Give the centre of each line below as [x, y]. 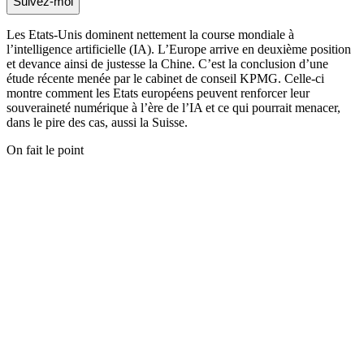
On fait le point [45, 149]
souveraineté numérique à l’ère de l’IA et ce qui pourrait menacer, [173, 107]
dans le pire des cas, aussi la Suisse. [97, 122]
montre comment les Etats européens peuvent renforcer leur [158, 93]
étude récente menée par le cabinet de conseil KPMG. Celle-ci [165, 78]
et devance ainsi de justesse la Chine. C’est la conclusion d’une [167, 63]
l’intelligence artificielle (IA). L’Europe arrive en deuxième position [179, 49]
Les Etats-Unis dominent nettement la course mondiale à [150, 34]
